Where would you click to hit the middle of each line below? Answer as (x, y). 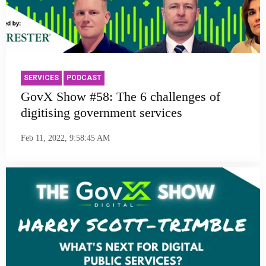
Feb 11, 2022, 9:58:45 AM (65, 138)
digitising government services (102, 112)
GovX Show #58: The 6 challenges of (121, 96)
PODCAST (84, 77)
